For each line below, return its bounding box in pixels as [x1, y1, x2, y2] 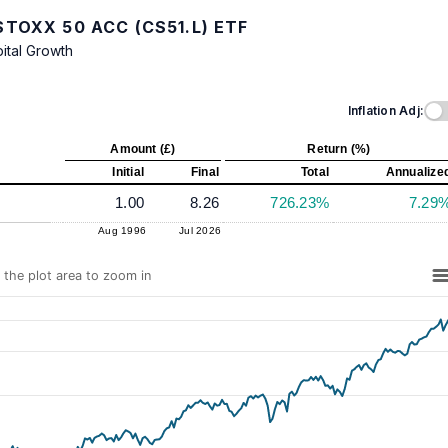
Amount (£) [110, 142, 176, 157]
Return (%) [307, 142, 371, 157]
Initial [112, 165, 144, 180]
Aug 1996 [98, 225, 146, 237]
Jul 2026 [179, 225, 221, 237]
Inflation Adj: [347, 103, 424, 119]
